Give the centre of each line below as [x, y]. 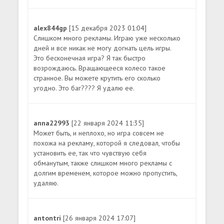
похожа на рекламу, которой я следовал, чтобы [107, 143]
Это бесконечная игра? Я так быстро [90, 58]
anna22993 [53, 123]
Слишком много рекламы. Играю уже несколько [107, 38]
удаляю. [46, 183]
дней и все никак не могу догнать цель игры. [102, 48]
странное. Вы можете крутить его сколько [97, 78]
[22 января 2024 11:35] [108, 123]
